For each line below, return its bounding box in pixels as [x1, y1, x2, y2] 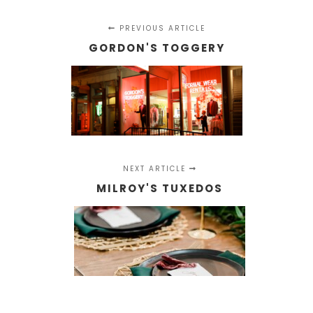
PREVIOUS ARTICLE [115, 23, 205, 34]
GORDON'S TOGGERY [88, 41, 225, 55]
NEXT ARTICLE [122, 163, 189, 174]
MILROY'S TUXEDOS [96, 181, 224, 196]
